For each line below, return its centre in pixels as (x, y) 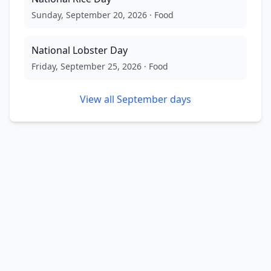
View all (98, 99)
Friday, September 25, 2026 (87, 66)
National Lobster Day (80, 50)
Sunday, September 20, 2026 (89, 15)
